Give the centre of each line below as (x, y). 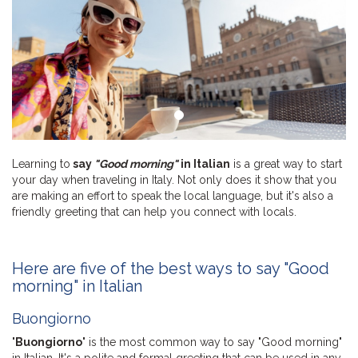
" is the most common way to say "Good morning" (212, 342)
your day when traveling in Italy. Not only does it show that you (174, 179)
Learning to (41, 163)
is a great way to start (286, 163)
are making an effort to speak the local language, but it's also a (173, 195)
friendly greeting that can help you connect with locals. (154, 211)
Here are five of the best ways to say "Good (171, 268)
